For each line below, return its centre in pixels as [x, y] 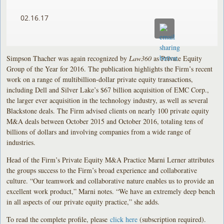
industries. [21, 142]
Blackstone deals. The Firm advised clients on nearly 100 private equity [108, 110]
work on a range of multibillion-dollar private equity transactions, [100, 79]
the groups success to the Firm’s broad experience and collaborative [102, 170]
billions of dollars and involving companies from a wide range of [99, 131]
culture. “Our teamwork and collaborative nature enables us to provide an [110, 180]
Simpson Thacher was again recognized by [68, 58]
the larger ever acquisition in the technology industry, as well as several [107, 100]
